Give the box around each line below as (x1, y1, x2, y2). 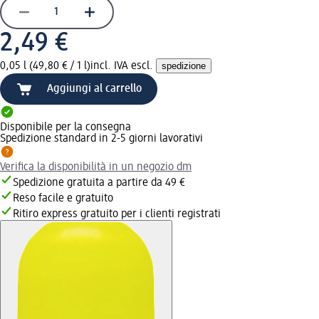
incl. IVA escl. (90, 60, 156, 72)
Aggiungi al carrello (47, 83, 142, 95)
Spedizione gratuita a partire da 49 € (13, 177, 185, 189)
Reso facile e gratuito (13, 192, 113, 204)
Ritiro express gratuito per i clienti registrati (13, 208, 221, 220)
